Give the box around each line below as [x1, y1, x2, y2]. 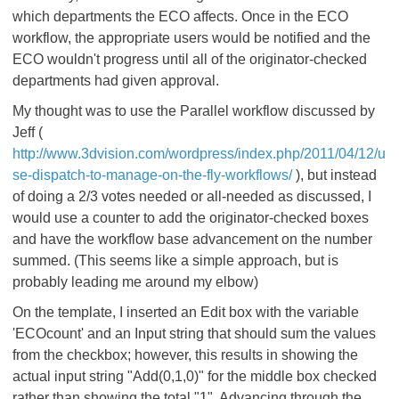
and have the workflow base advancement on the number [12, 232, 372, 247]
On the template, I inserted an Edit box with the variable [12, 305, 359, 320]
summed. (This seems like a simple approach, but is [12, 253, 338, 268]
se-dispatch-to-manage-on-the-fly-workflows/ [12, 167, 292, 183]
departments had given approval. [12, 73, 219, 88]
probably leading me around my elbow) [12, 274, 258, 289]
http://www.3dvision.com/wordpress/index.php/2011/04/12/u [12, 146, 386, 161]
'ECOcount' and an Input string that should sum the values [12, 326, 376, 341]
